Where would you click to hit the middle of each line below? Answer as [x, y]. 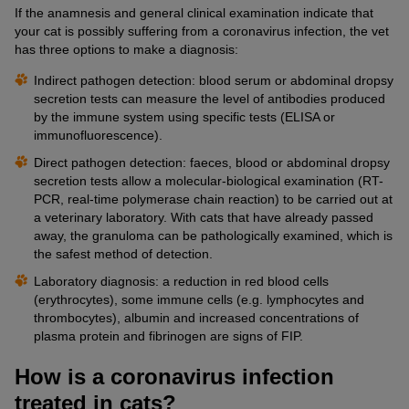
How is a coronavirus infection [174, 376]
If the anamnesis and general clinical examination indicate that [194, 12]
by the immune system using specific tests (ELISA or [184, 116]
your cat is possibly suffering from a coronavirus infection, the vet [202, 31]
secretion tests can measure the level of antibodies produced [210, 98]
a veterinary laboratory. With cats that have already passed [204, 217]
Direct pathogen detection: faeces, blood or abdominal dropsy [212, 162]
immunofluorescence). [98, 135]
